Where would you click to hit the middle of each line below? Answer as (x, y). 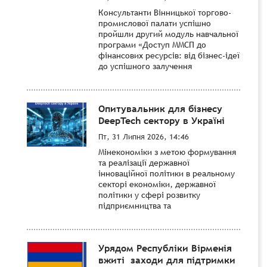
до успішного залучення (145, 66)
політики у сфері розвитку (149, 195)
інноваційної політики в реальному (167, 173)
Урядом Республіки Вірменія (165, 248)
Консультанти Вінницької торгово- (165, 12)
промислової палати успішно (155, 23)
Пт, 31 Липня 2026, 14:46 (144, 136)
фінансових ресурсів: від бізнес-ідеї (169, 55)
